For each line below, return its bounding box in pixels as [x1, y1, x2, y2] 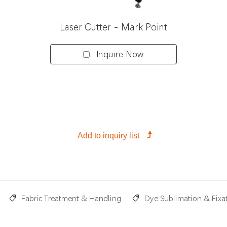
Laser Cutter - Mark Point [59, 22, 167, 33]
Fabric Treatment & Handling [21, 194, 121, 203]
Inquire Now [96, 49, 144, 59]
